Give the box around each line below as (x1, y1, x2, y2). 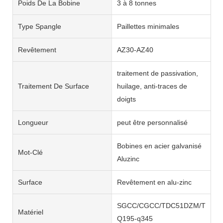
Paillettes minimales (116, 22, 179, 30)
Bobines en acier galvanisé (116, 141, 202, 150)
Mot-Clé (18, 148, 43, 156)
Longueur (18, 118, 48, 126)
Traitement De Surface (18, 82, 89, 90)
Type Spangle (18, 22, 61, 30)
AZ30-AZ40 (116, 45, 153, 54)
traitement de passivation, (116, 69, 198, 77)
